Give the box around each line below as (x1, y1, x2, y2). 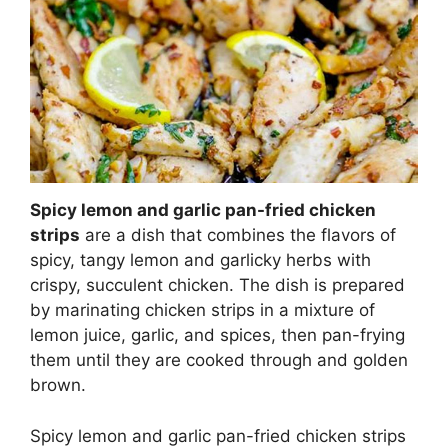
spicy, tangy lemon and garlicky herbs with (30, 250, 371, 271)
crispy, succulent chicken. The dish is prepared (30, 275, 405, 296)
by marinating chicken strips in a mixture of (30, 300, 375, 321)
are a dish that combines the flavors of (80, 225, 396, 246)
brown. (30, 375, 86, 396)
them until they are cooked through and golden (30, 350, 408, 371)
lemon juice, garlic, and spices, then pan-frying (30, 325, 405, 346)
